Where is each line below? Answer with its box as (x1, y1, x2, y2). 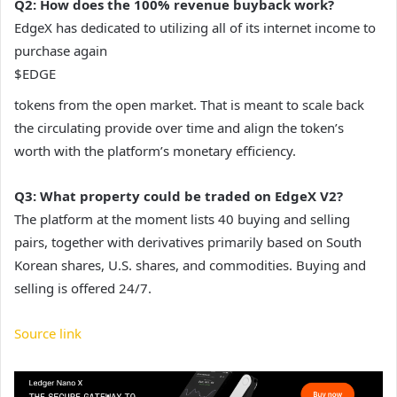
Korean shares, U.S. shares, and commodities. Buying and (14, 256, 366, 275)
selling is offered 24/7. (14, 279, 152, 298)
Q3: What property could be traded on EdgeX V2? (14, 187, 343, 206)
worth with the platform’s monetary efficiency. (14, 142, 296, 160)
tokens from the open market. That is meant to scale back (14, 96, 364, 114)
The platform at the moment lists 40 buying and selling (14, 210, 350, 229)
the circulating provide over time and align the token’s (14, 119, 344, 137)
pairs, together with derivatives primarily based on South (14, 233, 362, 252)
